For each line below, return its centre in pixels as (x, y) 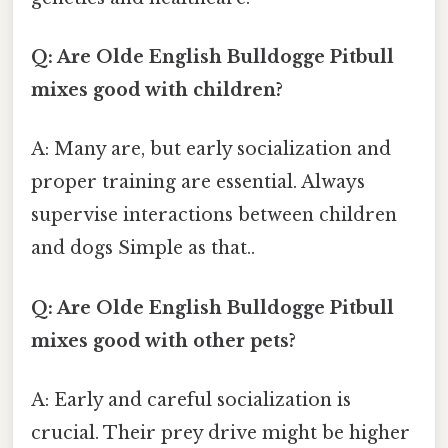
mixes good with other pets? (163, 340)
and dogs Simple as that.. (143, 248)
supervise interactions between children (214, 215)
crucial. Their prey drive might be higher (220, 432)
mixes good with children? (157, 90)
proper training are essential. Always (198, 182)
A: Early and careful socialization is (191, 399)
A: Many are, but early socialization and (211, 149)
